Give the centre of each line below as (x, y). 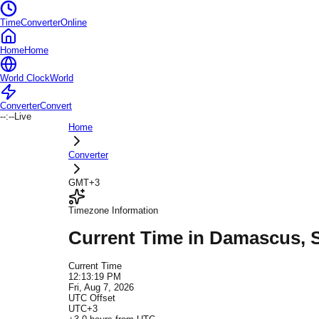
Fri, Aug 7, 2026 (101, 288)
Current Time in (139, 238)
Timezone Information (113, 210)
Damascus (255, 238)
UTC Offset (92, 298)
